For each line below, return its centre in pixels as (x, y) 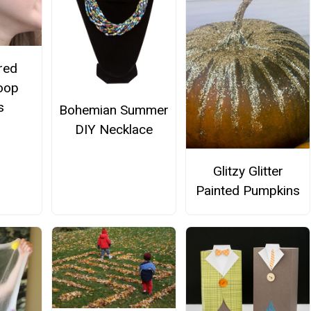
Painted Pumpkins (248, 191)
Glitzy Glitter (248, 171)
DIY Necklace (114, 129)
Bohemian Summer (114, 110)
